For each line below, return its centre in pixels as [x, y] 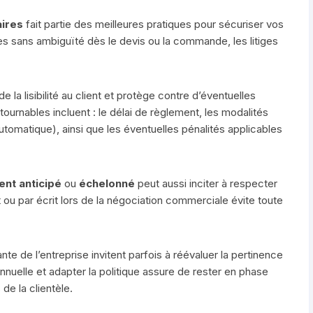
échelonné [107, 183]
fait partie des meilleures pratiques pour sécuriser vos [153, 24]
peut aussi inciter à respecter [206, 183]
